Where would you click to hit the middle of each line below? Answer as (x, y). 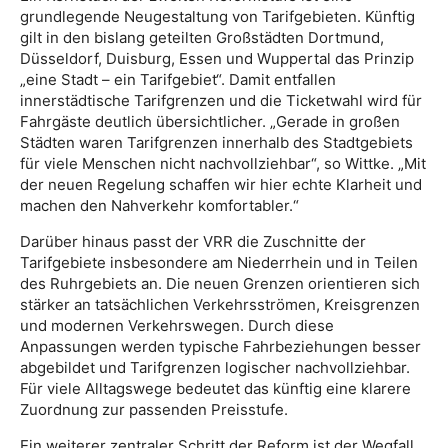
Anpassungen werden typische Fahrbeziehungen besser (220, 346)
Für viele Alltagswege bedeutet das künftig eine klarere (215, 388)
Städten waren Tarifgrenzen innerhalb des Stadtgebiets (216, 142)
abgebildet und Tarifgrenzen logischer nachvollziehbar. (215, 367)
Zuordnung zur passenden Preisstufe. (154, 409)
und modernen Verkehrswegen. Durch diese (177, 325)
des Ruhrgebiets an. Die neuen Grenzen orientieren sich (220, 283)
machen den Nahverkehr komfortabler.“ (159, 205)
